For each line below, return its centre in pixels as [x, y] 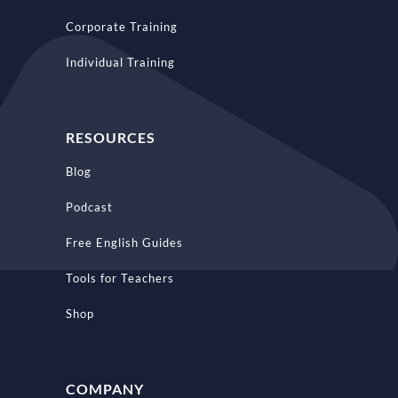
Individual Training [120, 62]
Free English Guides [124, 242]
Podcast [89, 207]
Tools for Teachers [119, 278]
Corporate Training [121, 26]
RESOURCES [110, 137]
